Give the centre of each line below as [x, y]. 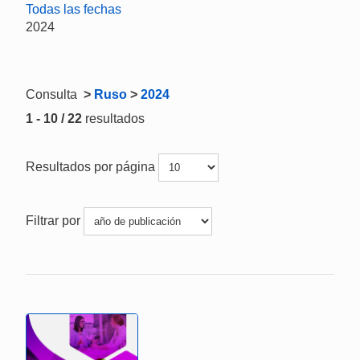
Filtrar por [55, 220]
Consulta [53, 94]
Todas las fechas [74, 9]
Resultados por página [92, 166]
